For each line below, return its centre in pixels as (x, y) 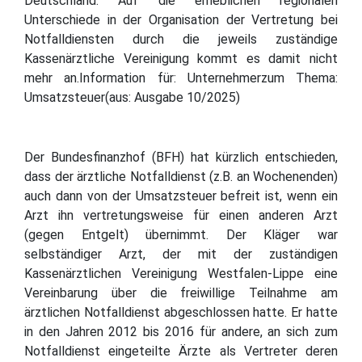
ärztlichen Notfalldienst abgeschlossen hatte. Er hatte (181, 312)
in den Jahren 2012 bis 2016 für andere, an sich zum (181, 331)
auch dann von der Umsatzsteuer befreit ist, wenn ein (181, 196)
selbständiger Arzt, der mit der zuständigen (181, 254)
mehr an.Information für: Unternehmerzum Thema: (181, 78)
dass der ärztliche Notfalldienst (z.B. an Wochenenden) (181, 176)
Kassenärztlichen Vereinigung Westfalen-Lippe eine (181, 273)
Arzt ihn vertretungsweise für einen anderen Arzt (181, 215)
